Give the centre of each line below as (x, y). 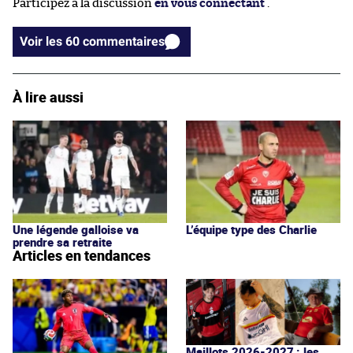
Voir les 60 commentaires (124, 41)
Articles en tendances (82, 255)
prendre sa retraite (62, 242)
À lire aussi (48, 97)
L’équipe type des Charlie (251, 229)
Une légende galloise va (76, 229)
